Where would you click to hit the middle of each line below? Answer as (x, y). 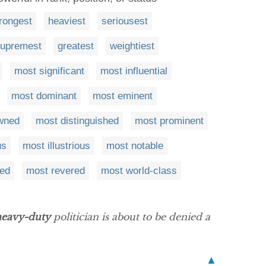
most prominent (169, 121)
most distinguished (77, 121)
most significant (49, 71)
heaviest (67, 21)
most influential (134, 71)
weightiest (132, 46)
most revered (56, 171)
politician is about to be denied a (130, 217)
